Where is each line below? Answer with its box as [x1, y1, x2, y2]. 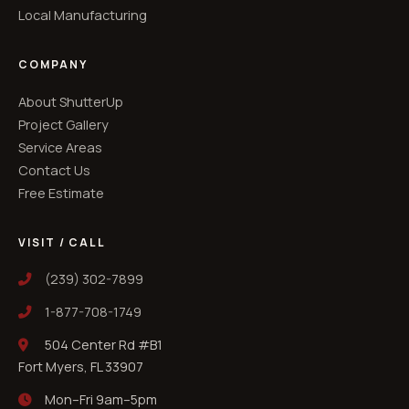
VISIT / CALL [18, 235, 107, 251]
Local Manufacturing [18, 6, 147, 25]
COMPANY [18, 57, 88, 73]
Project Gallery [18, 116, 109, 134]
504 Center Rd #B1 [42, 336, 163, 354]
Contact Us [18, 162, 90, 180]
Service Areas [18, 139, 102, 157]
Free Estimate [18, 184, 104, 203]
